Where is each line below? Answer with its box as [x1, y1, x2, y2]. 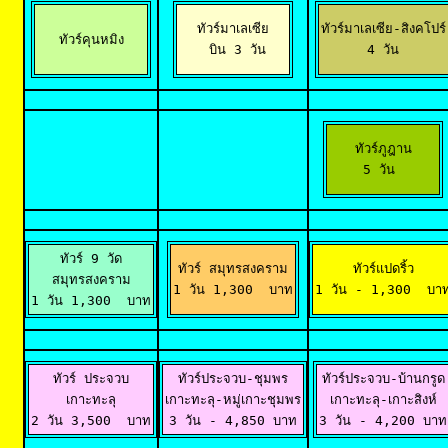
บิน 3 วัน [200, 42, 266, 57]
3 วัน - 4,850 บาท [169, 413, 297, 428]
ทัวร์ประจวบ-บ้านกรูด [321, 371, 445, 386]
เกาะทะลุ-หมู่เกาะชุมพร [165, 392, 301, 407]
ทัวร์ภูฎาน [354, 141, 412, 156]
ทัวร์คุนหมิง [58, 32, 124, 47]
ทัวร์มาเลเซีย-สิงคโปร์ [320, 21, 446, 36]
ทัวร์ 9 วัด [60, 251, 122, 266]
